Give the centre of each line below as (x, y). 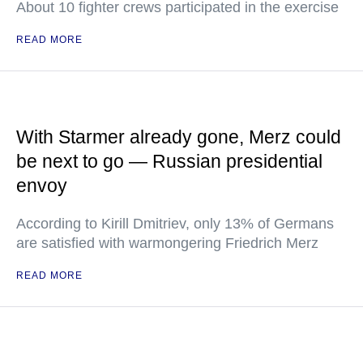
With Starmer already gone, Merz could (179, 137)
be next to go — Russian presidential (169, 161)
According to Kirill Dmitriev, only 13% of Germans (175, 224)
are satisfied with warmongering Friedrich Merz (167, 243)
